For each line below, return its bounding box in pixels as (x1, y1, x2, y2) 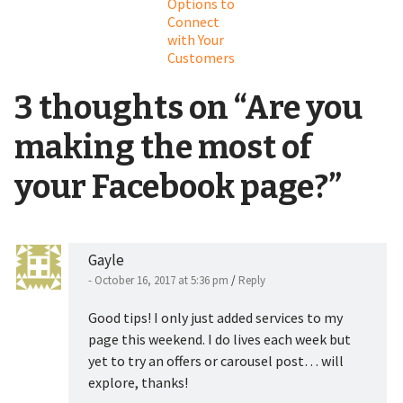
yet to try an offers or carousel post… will (87, 351, 344, 370)
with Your (167, 30, 225, 49)
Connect (167, 12, 220, 31)
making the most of (13, 127, 312, 167)
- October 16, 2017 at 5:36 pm (87, 272, 231, 288)
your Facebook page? (13, 166, 328, 207)
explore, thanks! (87, 372, 188, 391)
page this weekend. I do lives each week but (87, 329, 351, 348)
